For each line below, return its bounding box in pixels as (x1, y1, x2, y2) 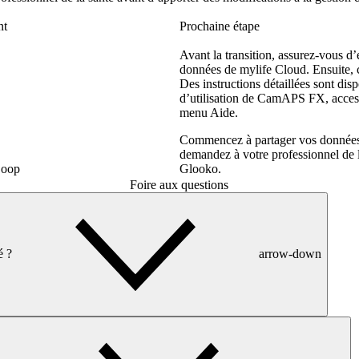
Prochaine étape (179, 19, 260, 33)
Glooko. (179, 162, 222, 175)
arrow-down (259, 246, 322, 260)
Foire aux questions (130, 178, 229, 192)
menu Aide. (179, 106, 239, 119)
